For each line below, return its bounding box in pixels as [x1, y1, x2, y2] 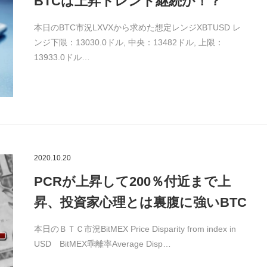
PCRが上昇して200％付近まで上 [33, 174, 231, 190]
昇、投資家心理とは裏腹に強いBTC [33, 195, 247, 210]
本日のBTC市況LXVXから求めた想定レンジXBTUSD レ [33, 22, 241, 32]
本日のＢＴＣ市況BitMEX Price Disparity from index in [33, 224, 236, 234]
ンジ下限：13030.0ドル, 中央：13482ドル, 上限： [33, 37, 223, 47]
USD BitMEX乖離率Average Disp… [33, 239, 171, 249]
